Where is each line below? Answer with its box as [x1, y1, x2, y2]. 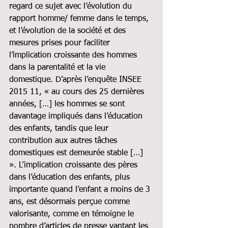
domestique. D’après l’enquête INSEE [9, 75, 144, 84]
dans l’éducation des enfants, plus [9, 173, 132, 182]
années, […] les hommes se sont [9, 100, 127, 108]
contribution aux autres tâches [9, 136, 120, 145]
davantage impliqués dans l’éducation [9, 112, 145, 121]
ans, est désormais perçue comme [9, 197, 132, 206]
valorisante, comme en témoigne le [9, 210, 136, 218]
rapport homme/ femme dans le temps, [9, 14, 151, 23]
